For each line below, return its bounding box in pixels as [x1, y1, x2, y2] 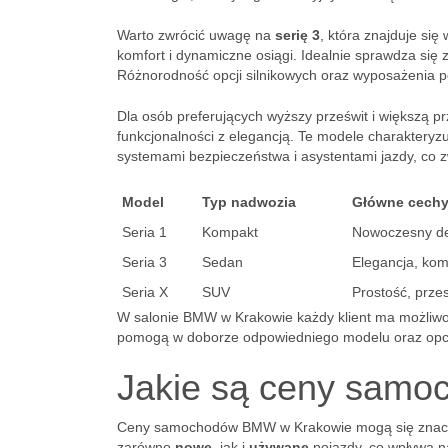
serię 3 [275, 27, 320, 43]
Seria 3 [122, 254, 167, 270]
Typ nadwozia [202, 194, 296, 210]
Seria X [122, 284, 168, 300]
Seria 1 [122, 224, 167, 240]
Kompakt [202, 224, 258, 240]
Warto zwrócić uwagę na [117, 27, 275, 43]
